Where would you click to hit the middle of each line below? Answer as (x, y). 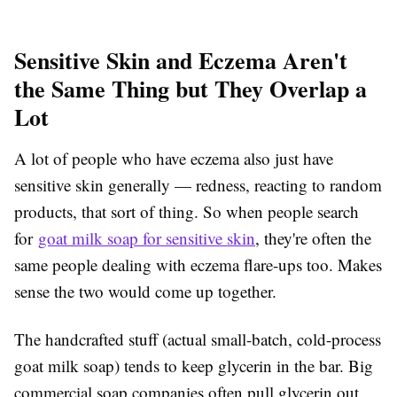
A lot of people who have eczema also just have (174, 159)
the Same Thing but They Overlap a (191, 89)
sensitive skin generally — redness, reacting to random (198, 185)
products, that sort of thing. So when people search (187, 212)
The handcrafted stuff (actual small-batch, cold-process (198, 339)
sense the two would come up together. (145, 292)
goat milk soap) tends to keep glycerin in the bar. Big (194, 366)
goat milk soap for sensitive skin (147, 238)
